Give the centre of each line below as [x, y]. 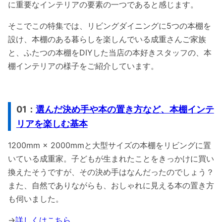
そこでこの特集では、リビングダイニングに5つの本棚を [110, 26]
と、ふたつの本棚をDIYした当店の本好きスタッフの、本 [110, 53]
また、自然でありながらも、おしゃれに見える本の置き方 [111, 186]
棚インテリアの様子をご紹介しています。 [83, 66]
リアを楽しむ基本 [52, 124]
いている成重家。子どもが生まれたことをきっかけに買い [111, 159]
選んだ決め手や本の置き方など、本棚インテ [125, 110]
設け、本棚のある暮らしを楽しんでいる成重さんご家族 [107, 39]
